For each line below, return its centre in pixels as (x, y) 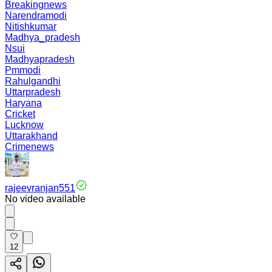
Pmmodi (23, 70)
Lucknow (24, 125)
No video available (45, 199)
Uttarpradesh (33, 92)
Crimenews (29, 147)
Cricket (20, 114)
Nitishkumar (31, 26)
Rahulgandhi (33, 81)
